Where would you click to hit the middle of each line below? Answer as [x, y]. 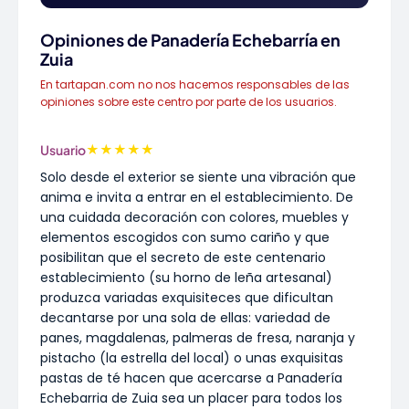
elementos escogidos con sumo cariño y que [185, 237]
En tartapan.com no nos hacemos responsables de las [195, 84]
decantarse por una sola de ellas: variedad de [185, 318]
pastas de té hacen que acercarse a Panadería [191, 378]
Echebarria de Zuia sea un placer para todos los [191, 398]
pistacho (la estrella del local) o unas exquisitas [192, 358]
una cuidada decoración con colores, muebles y [194, 217]
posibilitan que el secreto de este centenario [183, 257]
